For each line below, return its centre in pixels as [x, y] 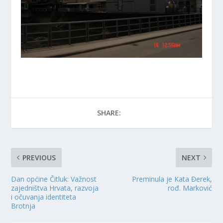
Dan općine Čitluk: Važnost [54, 179]
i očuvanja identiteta [44, 197]
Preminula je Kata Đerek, [172, 179]
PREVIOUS [39, 157]
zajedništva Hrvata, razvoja [55, 188]
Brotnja [23, 206]
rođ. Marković [190, 188]
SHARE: [109, 112]
